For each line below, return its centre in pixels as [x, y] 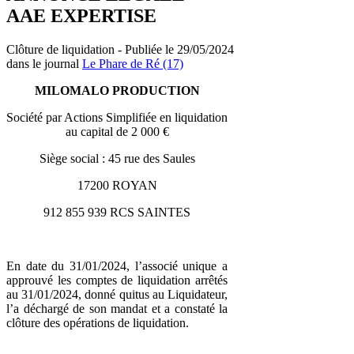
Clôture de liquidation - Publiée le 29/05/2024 [120, 49]
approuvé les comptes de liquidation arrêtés [117, 280]
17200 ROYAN [117, 185]
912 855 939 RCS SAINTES [117, 212]
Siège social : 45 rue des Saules [117, 158]
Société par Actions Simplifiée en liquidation [117, 117]
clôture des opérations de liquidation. [98, 322]
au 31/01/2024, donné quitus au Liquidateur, [117, 294]
